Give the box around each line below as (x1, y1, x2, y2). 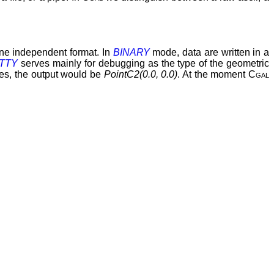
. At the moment (177, 68, 248, 80)
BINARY (113, 46, 150, 57)
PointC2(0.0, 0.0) (103, 68, 178, 80)
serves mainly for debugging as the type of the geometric (18, 57, 270, 68)
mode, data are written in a (149, 46, 270, 57)
